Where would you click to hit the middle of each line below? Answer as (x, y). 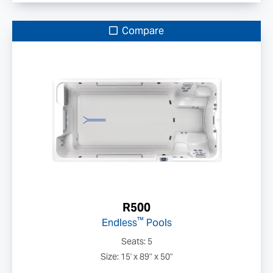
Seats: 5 (136, 241)
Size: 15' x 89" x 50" (136, 257)
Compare (142, 31)
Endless (119, 223)
